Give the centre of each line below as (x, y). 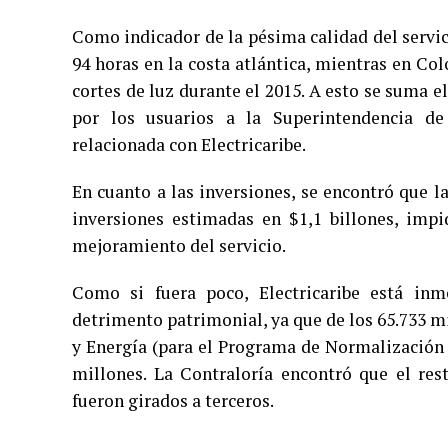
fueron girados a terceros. (173, 400)
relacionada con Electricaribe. (189, 144)
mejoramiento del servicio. (179, 245)
